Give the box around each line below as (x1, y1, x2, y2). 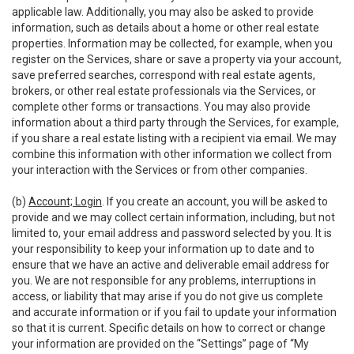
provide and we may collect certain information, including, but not (12, 211, 335, 224)
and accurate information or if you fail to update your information (12, 306, 337, 318)
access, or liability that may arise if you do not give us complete (12, 290, 323, 303)
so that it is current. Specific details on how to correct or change (12, 322, 326, 334)
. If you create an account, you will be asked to (102, 195, 328, 208)
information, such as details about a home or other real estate (12, 21, 319, 34)
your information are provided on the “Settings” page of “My (12, 337, 309, 350)
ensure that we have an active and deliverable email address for (12, 258, 330, 271)
